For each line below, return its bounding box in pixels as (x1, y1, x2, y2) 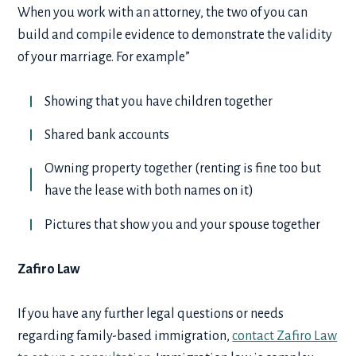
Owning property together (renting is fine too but (44, 161, 322, 176)
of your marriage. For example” (17, 49, 193, 64)
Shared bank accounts (44, 127, 170, 142)
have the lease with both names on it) (44, 184, 254, 199)
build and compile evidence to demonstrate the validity (17, 27, 333, 42)
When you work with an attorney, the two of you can (17, 5, 308, 20)
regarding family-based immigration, (17, 328, 233, 343)
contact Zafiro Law (232, 328, 338, 343)
